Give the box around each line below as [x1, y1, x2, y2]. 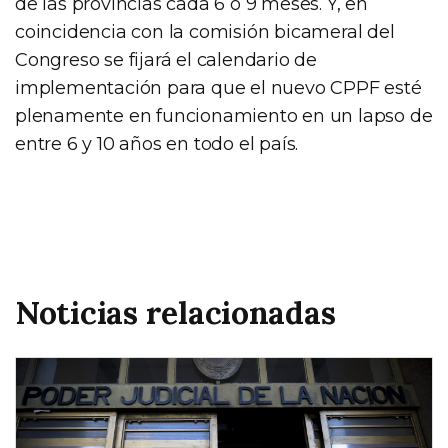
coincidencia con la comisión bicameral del [15, 20, 395, 43]
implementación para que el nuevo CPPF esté [15, 76, 422, 99]
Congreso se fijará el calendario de [15, 48, 317, 71]
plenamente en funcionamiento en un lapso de [15, 104, 433, 127]
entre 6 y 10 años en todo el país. [15, 132, 299, 155]
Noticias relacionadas [15, 291, 336, 333]
